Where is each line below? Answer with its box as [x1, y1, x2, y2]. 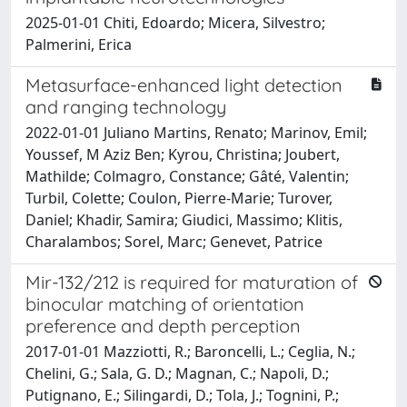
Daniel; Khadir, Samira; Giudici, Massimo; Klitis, [25, 209, 342, 230]
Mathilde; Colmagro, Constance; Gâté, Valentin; [25, 165, 349, 186]
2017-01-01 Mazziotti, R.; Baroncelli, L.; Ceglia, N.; [25, 341, 355, 362]
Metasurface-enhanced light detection [25, 73, 342, 96]
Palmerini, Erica [25, 34, 132, 55]
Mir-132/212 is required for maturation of [25, 270, 358, 293]
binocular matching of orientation [25, 292, 304, 315]
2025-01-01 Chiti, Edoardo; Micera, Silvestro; [25, 12, 325, 33]
